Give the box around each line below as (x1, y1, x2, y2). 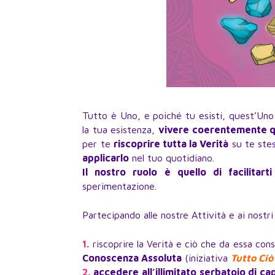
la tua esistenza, (82, 124, 159, 136)
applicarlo (82, 152, 130, 164)
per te (82, 138, 114, 150)
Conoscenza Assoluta (82, 252, 182, 264)
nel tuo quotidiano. (129, 152, 215, 164)
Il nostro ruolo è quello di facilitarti (82, 166, 272, 178)
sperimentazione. (82, 180, 157, 192)
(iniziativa (182, 252, 231, 264)
